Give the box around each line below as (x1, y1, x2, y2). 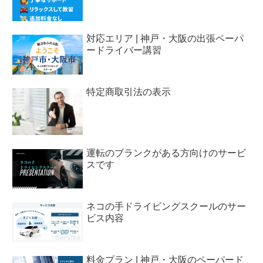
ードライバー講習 (86, 45, 162, 56)
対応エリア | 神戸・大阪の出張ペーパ (86, 33, 244, 44)
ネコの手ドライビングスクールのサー (86, 201, 247, 211)
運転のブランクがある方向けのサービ (86, 147, 247, 158)
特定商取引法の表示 (86, 87, 171, 97)
